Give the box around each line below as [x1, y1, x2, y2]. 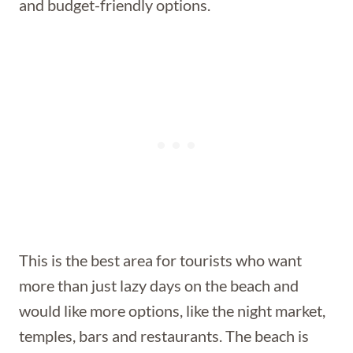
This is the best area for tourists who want [19, 251, 302, 269]
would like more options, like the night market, [19, 301, 325, 320]
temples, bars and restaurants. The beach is [19, 326, 309, 345]
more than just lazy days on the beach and [19, 276, 299, 295]
